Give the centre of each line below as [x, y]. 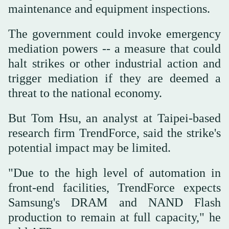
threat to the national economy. [85, 93]
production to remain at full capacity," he [114, 217]
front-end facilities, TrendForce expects [114, 188]
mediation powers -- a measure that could [114, 49]
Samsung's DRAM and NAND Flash [114, 203]
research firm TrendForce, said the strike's [114, 133]
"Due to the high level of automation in [114, 173]
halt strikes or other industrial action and [114, 64]
